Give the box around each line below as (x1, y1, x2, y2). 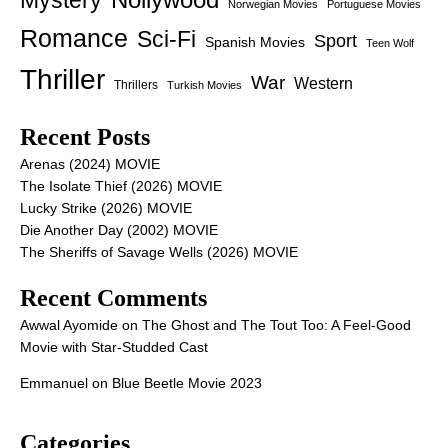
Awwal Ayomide (20, 317, 118, 334)
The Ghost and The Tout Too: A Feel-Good (142, 317, 411, 334)
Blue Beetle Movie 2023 (112, 375, 262, 392)
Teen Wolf (366, 37, 414, 50)
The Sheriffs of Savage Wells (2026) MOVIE (20, 244, 298, 261)
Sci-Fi (137, 26, 196, 53)
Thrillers (114, 78, 158, 92)
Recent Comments (20, 285, 207, 312)
